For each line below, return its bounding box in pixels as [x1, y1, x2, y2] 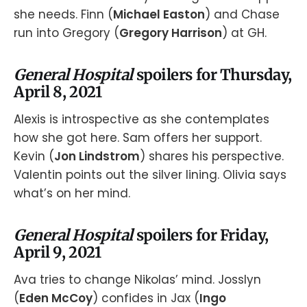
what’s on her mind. [14, 184, 130, 201]
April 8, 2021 [14, 82, 102, 102]
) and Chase [205, 5, 280, 23]
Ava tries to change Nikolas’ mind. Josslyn [14, 271, 261, 288]
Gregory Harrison [119, 24, 222, 41]
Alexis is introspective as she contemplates [14, 110, 269, 127]
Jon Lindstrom [54, 147, 140, 164]
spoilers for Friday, [136, 225, 269, 245]
